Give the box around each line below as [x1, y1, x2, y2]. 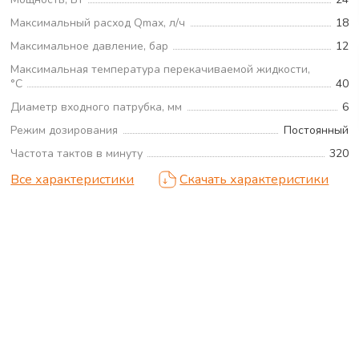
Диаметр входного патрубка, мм [10, 99, 183, 115]
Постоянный [283, 122, 349, 138]
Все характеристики [10, 170, 135, 188]
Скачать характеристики [179, 170, 329, 188]
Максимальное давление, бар [10, 38, 169, 54]
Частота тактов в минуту [10, 145, 143, 161]
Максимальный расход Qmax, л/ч [10, 14, 186, 30]
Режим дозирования [10, 122, 119, 138]
